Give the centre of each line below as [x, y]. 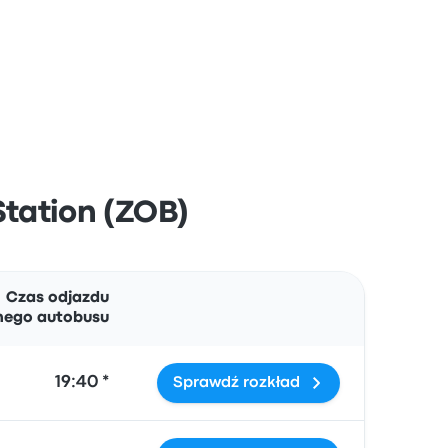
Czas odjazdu [57, 298]
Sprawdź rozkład [236, 383]
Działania [168, 283]
